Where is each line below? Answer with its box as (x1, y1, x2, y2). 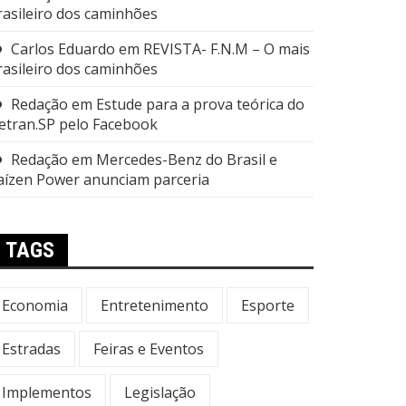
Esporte (241, 295, 295, 315)
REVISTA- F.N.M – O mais (143, 39, 310, 59)
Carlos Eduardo (11, 39, 115, 59)
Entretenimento (101, 295, 208, 315)
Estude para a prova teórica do (96, 94, 304, 114)
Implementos (2, 382, 92, 402)
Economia (2, 295, 68, 315)
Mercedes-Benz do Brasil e (96, 150, 277, 169)
